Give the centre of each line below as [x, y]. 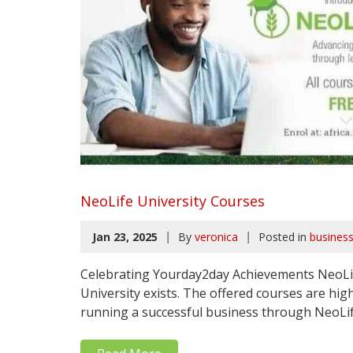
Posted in [282, 237]
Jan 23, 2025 [125, 237]
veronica [216, 237]
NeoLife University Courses [173, 201]
